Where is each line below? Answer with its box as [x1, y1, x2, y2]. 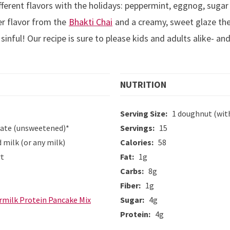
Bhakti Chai [69, 15, 112, 28]
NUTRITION [120, 78, 166, 90]
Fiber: [120, 180, 144, 190]
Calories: [120, 137, 157, 147]
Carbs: [120, 165, 147, 176]
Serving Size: [120, 108, 170, 119]
